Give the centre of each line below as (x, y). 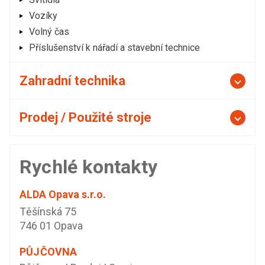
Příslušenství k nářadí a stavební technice (114, 48)
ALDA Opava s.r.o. (63, 194)
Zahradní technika (72, 81)
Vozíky (43, 16)
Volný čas (49, 32)
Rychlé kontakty (88, 167)
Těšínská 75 (48, 211)
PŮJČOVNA (49, 252)
